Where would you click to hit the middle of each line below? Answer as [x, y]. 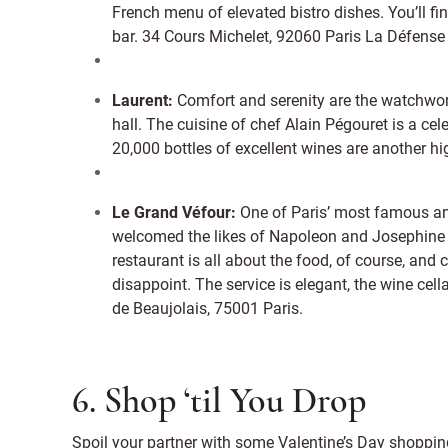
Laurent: [142, 100]
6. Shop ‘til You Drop [219, 403]
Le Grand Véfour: [174, 212]
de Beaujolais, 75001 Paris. [207, 308]
